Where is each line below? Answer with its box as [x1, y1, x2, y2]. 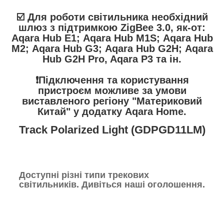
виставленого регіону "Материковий [22, 95, 202, 106]
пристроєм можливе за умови [37, 84, 186, 96]
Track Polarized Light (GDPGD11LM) [18, 123, 205, 136]
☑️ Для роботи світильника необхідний [16, 11, 208, 22]
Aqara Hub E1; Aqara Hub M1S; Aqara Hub [11, 32, 213, 43]
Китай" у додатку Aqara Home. [37, 105, 186, 117]
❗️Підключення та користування [35, 74, 189, 85]
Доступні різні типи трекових [19, 170, 149, 180]
